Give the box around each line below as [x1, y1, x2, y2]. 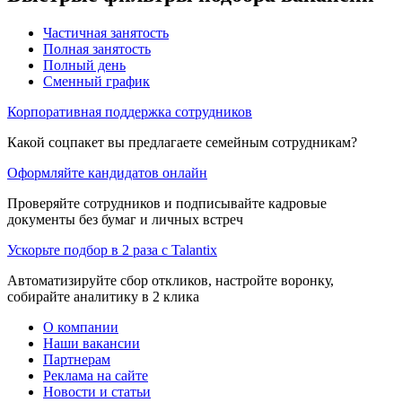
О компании [43, 319, 118, 335]
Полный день [43, 57, 126, 73]
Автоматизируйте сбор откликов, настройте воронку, [7, 272, 334, 288]
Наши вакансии [43, 335, 140, 351]
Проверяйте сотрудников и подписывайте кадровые [7, 195, 327, 211]
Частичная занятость [43, 24, 169, 40]
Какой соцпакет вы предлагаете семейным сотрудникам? [7, 134, 357, 150]
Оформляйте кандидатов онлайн [7, 164, 207, 180]
